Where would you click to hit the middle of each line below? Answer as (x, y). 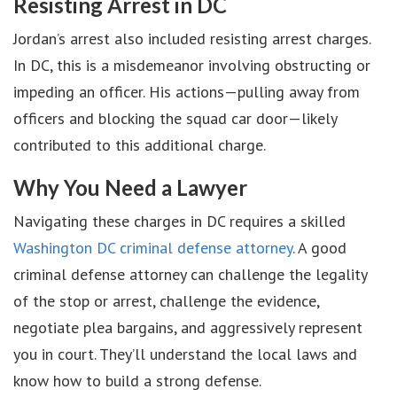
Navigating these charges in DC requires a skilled (179, 221)
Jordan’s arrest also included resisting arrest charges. (192, 39)
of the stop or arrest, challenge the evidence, (166, 301)
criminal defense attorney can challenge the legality (190, 274)
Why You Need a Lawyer (130, 187)
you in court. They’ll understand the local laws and (185, 354)
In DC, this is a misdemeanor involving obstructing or (192, 65)
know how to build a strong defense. (137, 381)
